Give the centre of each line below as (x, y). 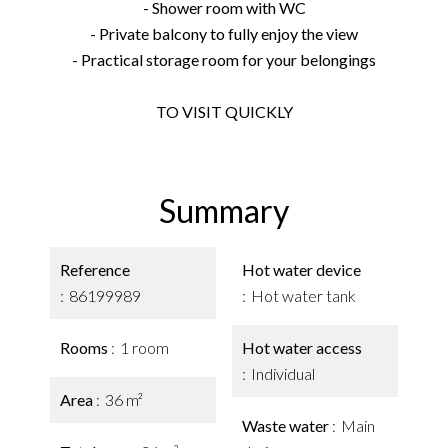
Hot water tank (303, 295)
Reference (95, 269)
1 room (144, 347)
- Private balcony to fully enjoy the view (224, 33)
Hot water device (301, 269)
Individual (283, 373)
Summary (224, 210)
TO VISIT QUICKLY (224, 111)
